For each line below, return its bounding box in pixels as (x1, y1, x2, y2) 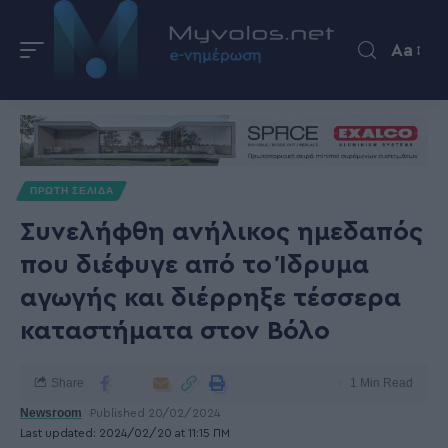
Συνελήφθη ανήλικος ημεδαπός (20, 219, 423, 245)
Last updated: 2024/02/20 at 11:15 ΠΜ (20, 427, 230, 439)
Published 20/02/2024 (90, 407, 221, 419)
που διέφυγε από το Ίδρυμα (20, 252, 369, 278)
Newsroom (20, 406, 82, 420)
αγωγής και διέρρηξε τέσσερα (20, 285, 401, 311)
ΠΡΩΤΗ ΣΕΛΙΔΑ (30, 185, 114, 196)
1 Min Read (350, 376, 413, 390)
